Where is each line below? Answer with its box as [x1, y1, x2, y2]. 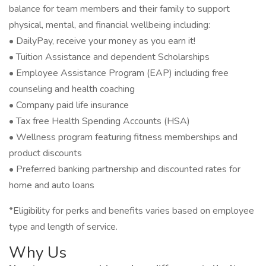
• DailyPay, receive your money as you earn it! [9, 34, 195, 47]
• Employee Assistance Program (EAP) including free [9, 66, 229, 80]
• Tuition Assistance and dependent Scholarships [9, 50, 210, 64]
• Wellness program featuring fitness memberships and [9, 131, 237, 144]
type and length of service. [9, 220, 120, 233]
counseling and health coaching [9, 83, 135, 96]
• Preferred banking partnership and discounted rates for [9, 163, 240, 176]
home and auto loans [9, 179, 94, 192]
